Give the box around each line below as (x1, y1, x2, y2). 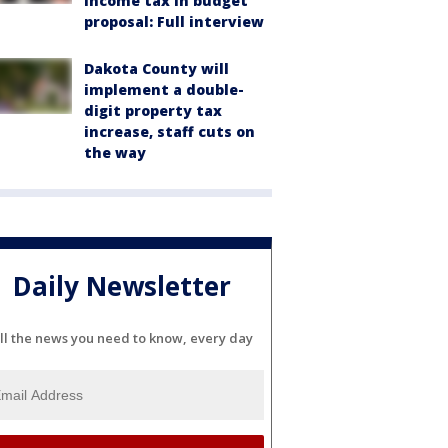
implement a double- (84, 80, 244, 99)
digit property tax (84, 101, 222, 120)
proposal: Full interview (84, 12, 264, 31)
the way (84, 143, 146, 162)
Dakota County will (84, 59, 229, 78)
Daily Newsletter (13, 268, 231, 305)
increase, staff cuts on (84, 122, 255, 141)
